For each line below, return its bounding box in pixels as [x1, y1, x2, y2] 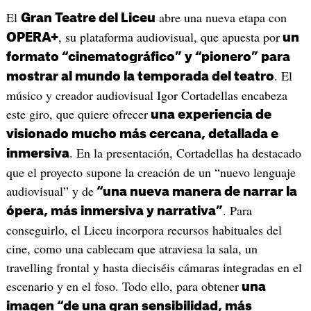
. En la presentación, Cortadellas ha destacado [69, 144, 301, 162]
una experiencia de [147, 108, 271, 121]
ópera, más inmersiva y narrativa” [6, 205, 223, 218]
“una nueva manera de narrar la [93, 185, 297, 199]
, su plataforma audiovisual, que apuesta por [58, 28, 280, 46]
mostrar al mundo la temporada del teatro [6, 70, 274, 83]
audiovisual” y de [6, 183, 94, 200]
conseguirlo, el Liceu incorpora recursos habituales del [6, 221, 282, 239]
